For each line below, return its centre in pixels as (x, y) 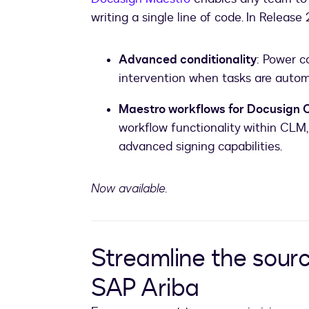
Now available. (129, 189)
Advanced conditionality (188, 60)
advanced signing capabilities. (200, 147)
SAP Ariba (145, 288)
